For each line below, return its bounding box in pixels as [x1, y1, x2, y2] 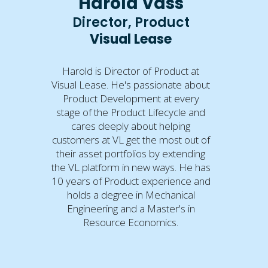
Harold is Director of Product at [62, 63, 200, 78]
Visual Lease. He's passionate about [51, 77, 211, 92]
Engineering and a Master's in [66, 201, 195, 215]
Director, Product [72, 13, 190, 32]
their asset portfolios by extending [56, 146, 206, 160]
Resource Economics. [83, 215, 179, 229]
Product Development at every [62, 91, 199, 105]
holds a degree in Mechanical [66, 187, 195, 202]
